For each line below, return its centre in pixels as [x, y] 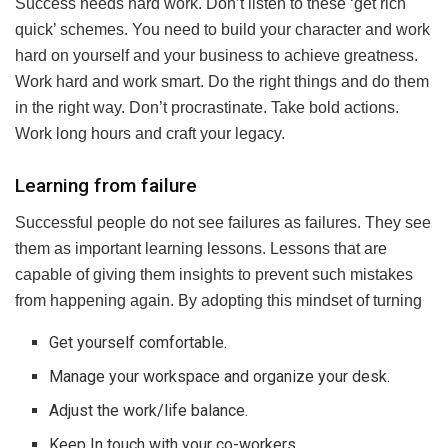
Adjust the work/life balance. [149, 411]
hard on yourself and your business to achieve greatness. [216, 55]
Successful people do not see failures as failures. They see [223, 223]
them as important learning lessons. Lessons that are [201, 249]
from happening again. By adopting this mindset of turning [218, 301]
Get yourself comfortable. [138, 343]
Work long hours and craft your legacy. [150, 133]
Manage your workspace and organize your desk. [220, 377]
